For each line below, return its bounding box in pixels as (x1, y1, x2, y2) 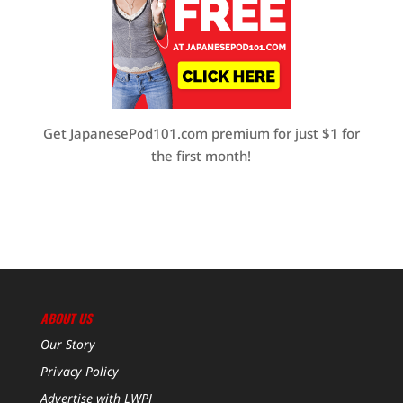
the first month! (151, 146, 252, 165)
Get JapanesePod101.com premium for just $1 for (42, 123, 360, 142)
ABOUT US (40, 308, 92, 327)
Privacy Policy (40, 362, 119, 380)
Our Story (40, 335, 95, 353)
